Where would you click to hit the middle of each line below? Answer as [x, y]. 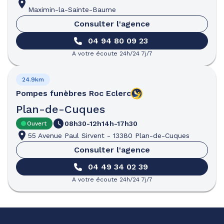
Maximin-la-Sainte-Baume [72, 9]
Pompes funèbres [51, 93]
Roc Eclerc [110, 93]
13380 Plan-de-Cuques [151, 135]
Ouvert [37, 123]
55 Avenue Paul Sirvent [66, 135]
